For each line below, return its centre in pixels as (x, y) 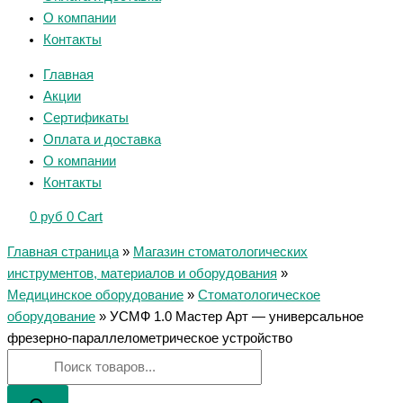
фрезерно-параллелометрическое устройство (150, 338)
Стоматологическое (259, 295)
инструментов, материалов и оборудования (142, 273)
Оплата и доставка (102, 139)
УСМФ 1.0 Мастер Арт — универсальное (237, 316)
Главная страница (63, 251)
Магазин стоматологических (220, 251)
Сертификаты (86, 117)
